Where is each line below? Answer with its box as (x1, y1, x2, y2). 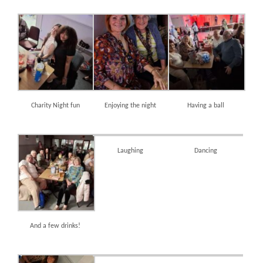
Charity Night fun (31, 102, 80, 110)
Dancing (194, 147, 217, 155)
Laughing (117, 147, 144, 155)
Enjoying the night (104, 102, 157, 110)
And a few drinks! (30, 222, 81, 230)
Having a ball (187, 102, 224, 110)
